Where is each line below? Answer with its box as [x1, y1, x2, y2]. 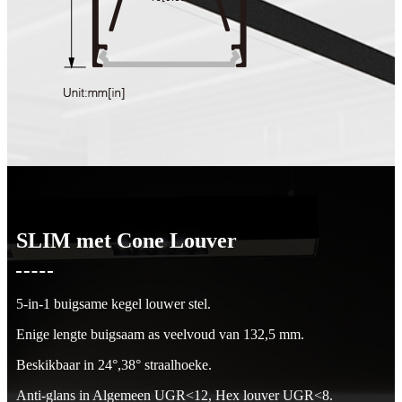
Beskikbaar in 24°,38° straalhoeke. [16, 356, 212, 372]
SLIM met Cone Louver [16, 228, 237, 252]
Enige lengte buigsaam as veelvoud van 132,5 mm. [16, 326, 304, 342]
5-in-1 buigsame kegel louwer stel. [16, 295, 211, 311]
